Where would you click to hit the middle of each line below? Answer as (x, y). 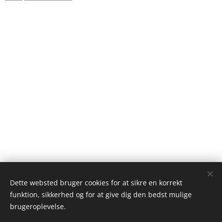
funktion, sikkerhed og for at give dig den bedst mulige (101, 194)
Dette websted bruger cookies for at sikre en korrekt (96, 183)
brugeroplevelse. (38, 206)
